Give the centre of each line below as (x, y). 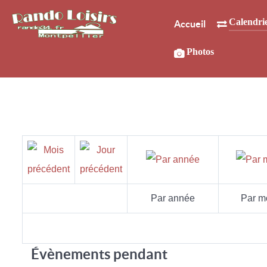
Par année (173, 198)
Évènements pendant (99, 254)
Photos (200, 52)
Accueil (190, 24)
